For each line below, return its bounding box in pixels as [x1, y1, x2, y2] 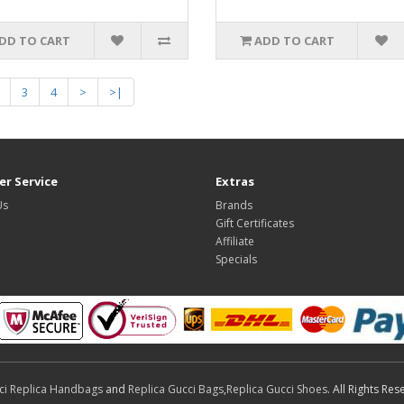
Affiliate [216, 234, 254, 250]
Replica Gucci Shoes [226, 381, 327, 398]
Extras [216, 173, 254, 190]
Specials [216, 252, 257, 268]
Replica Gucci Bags [128, 381, 224, 398]
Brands [216, 197, 252, 214]
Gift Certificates [216, 216, 294, 232]
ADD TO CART [253, 32, 335, 50]
